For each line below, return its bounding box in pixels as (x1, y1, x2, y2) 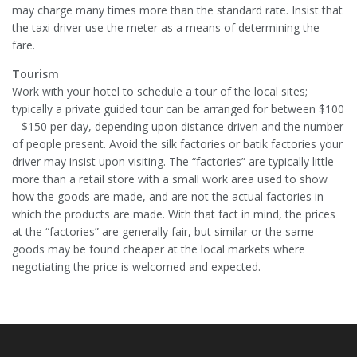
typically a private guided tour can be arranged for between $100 (12, 100, 344, 116)
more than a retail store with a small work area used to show (12, 171, 328, 186)
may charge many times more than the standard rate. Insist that (12, 2, 343, 18)
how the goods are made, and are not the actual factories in (12, 188, 324, 204)
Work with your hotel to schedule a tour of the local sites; (12, 83, 308, 99)
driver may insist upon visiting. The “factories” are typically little (12, 153, 334, 169)
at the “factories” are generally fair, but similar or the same (12, 223, 314, 239)
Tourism (12, 65, 59, 81)
